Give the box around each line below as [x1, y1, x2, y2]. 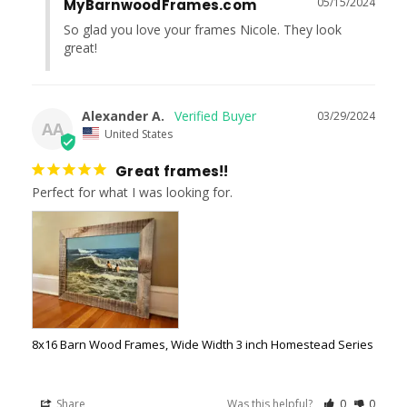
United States [104, 125, 173, 142]
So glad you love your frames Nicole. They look [64, 21, 342, 39]
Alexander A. [82, 107, 164, 125]
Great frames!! [115, 161, 229, 181]
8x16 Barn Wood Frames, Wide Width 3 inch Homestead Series [32, 335, 373, 352]
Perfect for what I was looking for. [32, 183, 233, 201]
